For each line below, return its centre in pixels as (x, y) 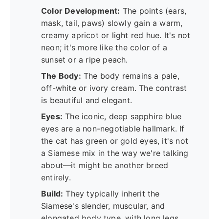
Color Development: (81, 11)
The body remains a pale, (130, 76)
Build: (52, 193)
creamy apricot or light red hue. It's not (116, 35)
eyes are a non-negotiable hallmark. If (113, 128)
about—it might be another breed (105, 165)
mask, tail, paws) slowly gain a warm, (112, 23)
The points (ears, (153, 11)
